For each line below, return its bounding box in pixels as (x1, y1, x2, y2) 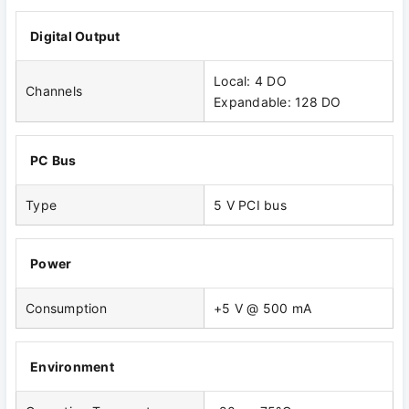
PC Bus (30, 152, 77, 169)
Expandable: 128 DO (214, 94, 341, 110)
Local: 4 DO (214, 73, 287, 89)
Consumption (26, 300, 107, 317)
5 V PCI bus (214, 197, 287, 214)
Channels (26, 83, 82, 100)
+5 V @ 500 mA (214, 300, 312, 317)
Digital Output (30, 28, 121, 45)
